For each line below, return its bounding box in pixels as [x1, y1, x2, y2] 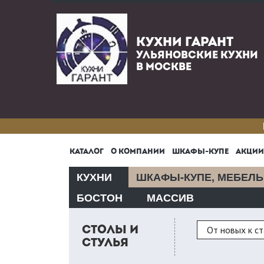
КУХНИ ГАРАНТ [136, 36, 233, 49]
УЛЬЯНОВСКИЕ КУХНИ [136, 50, 258, 61]
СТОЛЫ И [82, 225, 138, 236]
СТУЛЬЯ [82, 237, 128, 249]
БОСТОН [77, 190, 123, 205]
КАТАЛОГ [70, 148, 104, 156]
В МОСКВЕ [136, 62, 192, 73]
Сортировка [196, 220, 247, 232]
